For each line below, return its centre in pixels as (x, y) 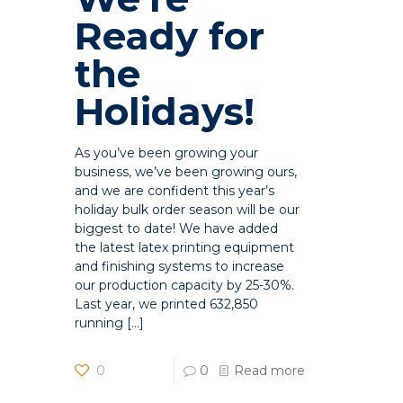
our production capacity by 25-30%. (185, 286)
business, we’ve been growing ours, (186, 172)
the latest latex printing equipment (185, 248)
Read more (270, 371)
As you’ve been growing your (167, 153)
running (99, 323)
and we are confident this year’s (175, 191)
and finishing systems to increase (180, 267)
